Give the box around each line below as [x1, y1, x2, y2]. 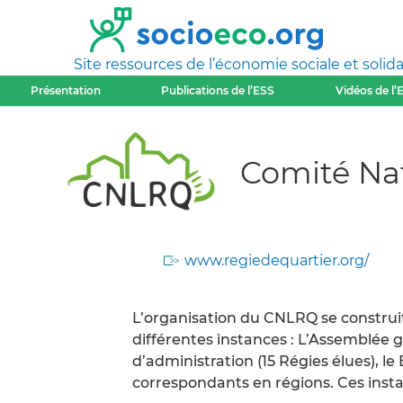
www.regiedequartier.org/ [184, 252, 369, 269]
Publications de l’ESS [161, 84, 275, 97]
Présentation [30, 84, 101, 97]
